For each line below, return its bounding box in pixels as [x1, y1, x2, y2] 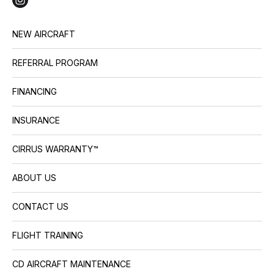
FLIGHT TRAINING [12, 230, 83, 240]
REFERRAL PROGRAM [12, 57, 98, 68]
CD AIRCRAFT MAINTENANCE [12, 259, 131, 269]
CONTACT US [12, 201, 68, 212]
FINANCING [12, 86, 57, 97]
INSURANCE [12, 115, 60, 125]
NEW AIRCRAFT [12, 29, 75, 39]
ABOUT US [12, 172, 56, 183]
